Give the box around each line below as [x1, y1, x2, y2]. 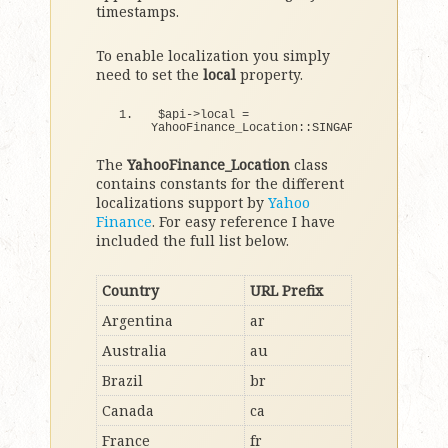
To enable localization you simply [96, 46, 330, 65]
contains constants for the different [96, 174, 344, 193]
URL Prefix [250, 281, 323, 300]
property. [236, 65, 303, 84]
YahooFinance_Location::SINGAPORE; [151, 121, 382, 135]
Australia [102, 341, 167, 360]
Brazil [102, 371, 143, 390]
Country [102, 281, 159, 300]
